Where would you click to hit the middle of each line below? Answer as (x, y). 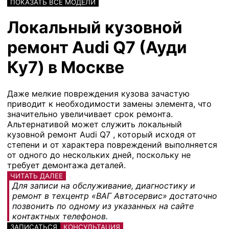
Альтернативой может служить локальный (95, 124)
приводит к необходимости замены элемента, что (109, 104)
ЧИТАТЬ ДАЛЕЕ (37, 176)
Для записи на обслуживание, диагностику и (104, 185)
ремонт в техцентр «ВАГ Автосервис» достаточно (115, 196)
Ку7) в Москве (66, 67)
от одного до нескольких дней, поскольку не (99, 155)
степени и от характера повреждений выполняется (112, 144)
